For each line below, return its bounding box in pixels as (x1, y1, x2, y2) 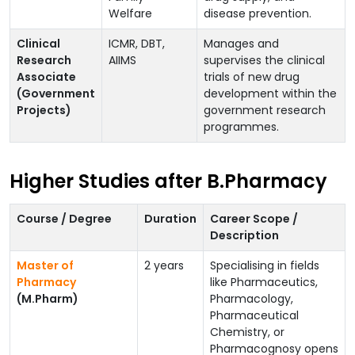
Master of (17, 258, 74, 274)
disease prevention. (204, 6, 311, 22)
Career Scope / (210, 211, 298, 227)
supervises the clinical (204, 52, 325, 69)
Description (210, 227, 279, 244)
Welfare (109, 6, 152, 22)
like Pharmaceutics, (210, 274, 318, 291)
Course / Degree (17, 211, 112, 227)
